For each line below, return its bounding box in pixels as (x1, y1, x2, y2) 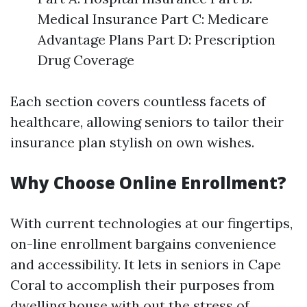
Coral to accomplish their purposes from (10, 276, 275, 293)
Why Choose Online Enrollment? (10, 171, 286, 194)
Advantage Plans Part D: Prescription (38, 31, 275, 48)
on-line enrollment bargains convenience (10, 235, 276, 252)
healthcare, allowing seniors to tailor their (10, 113, 284, 130)
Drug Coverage (38, 51, 134, 69)
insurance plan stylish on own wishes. (10, 134, 254, 151)
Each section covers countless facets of (10, 93, 266, 110)
